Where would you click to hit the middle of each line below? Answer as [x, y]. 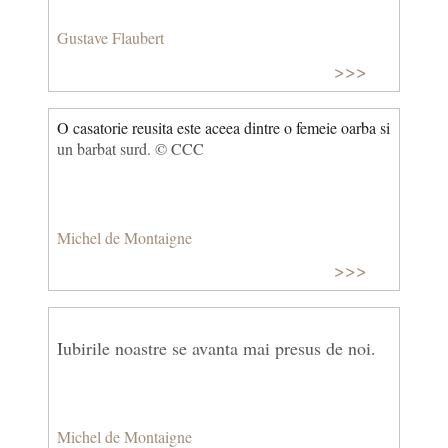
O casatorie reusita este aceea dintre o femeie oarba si [223, 127]
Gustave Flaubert [110, 38]
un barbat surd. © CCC [130, 148]
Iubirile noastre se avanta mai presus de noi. [216, 348]
